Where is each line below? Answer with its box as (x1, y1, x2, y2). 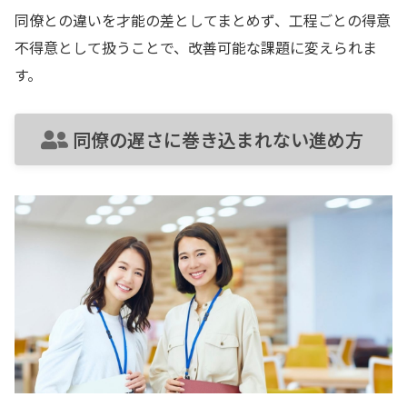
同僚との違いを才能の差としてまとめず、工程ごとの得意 (15, 8, 391, 31)
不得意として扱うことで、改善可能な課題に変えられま (15, 35, 377, 58)
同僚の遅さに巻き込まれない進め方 (73, 126, 363, 154)
